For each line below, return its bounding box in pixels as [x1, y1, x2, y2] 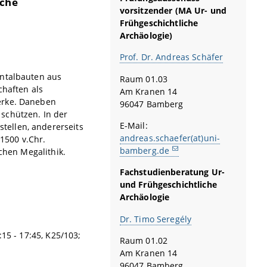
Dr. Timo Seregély [119, 213, 192, 225]
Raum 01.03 [119, 73, 168, 85]
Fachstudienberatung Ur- [119, 166, 225, 178]
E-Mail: [119, 120, 148, 132]
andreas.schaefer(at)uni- [119, 132, 221, 144]
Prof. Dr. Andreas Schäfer [119, 51, 223, 63]
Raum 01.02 [119, 235, 168, 247]
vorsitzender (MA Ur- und [119, 4, 227, 16]
